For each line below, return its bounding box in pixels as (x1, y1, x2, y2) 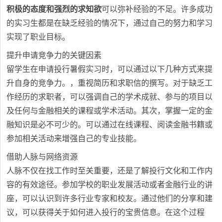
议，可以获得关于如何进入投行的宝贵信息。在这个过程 (6, 208, 205, 217)
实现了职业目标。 (6, 32, 70, 41)
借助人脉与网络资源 (6, 152, 78, 161)
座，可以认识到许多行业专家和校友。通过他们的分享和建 (6, 194, 213, 203)
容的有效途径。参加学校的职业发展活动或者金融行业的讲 (6, 180, 213, 189)
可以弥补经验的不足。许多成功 (102, 4, 213, 13)
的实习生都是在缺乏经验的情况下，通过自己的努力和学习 (6, 18, 213, 27)
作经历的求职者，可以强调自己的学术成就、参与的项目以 (6, 92, 213, 101)
